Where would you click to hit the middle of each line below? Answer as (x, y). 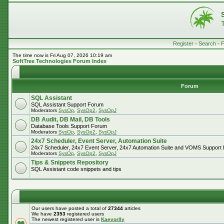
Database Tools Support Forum (69, 126)
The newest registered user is (66, 219)
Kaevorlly (113, 219)
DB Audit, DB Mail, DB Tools (70, 119)
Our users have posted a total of (70, 208)
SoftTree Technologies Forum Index (59, 61)
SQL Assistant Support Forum (67, 104)
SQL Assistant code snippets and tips (76, 169)
